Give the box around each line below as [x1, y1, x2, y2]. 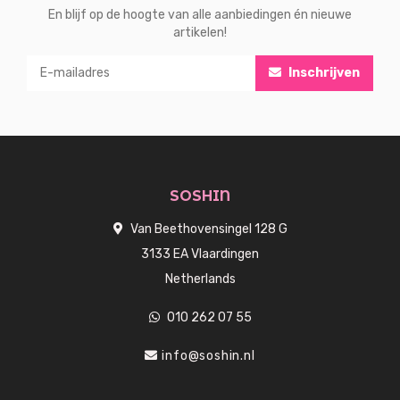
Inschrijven [286, 64, 360, 80]
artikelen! [173, 24, 227, 40]
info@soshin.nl [162, 347, 255, 363]
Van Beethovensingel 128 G [127, 221, 287, 237]
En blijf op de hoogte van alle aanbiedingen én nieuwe [48, 6, 352, 22]
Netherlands [164, 271, 236, 287]
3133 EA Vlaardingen [141, 246, 259, 262]
